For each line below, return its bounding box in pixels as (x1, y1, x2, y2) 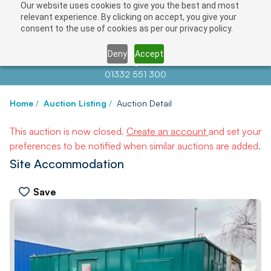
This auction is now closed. (10, 125, 126, 137)
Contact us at (61, 57, 118, 67)
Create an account (126, 125, 209, 137)
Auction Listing (44, 98, 106, 108)
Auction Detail (117, 98, 172, 108)
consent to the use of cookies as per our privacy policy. (20, 24, 233, 33)
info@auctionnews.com (118, 57, 210, 67)
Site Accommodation (10, 156, 124, 171)
